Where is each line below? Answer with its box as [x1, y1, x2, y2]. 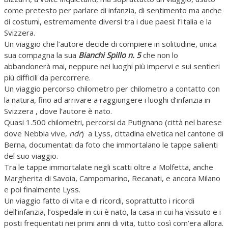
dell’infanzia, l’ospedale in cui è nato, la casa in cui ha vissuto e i [4, 206, 221, 217]
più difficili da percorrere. [4, 72, 91, 82]
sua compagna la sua [4, 49, 78, 60]
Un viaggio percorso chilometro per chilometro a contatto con [4, 83, 220, 94]
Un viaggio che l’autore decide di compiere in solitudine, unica [4, 38, 217, 49]
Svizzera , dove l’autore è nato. [4, 105, 112, 116]
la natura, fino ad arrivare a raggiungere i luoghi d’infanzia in [4, 94, 210, 105]
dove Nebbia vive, [4, 128, 69, 138]
